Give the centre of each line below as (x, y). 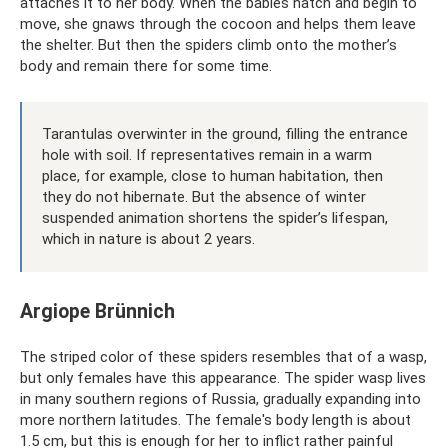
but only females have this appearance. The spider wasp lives (223, 377)
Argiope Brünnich (97, 311)
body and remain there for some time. (146, 65)
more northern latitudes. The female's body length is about (215, 419)
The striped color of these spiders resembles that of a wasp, (223, 356)
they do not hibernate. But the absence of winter (204, 196)
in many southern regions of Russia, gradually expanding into (220, 398)
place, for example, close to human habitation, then (212, 175)
